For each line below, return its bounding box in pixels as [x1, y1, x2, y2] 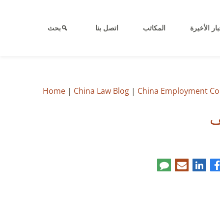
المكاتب [143, 23, 165, 32]
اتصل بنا [95, 23, 118, 32]
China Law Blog [74, 85, 129, 96]
